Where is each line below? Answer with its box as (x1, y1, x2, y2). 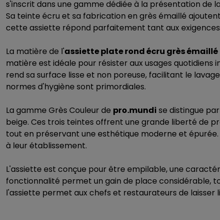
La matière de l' (6, 46, 64, 57)
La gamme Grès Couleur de (6, 105, 113, 116)
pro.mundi (113, 105, 157, 116)
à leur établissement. (6, 140, 87, 151)
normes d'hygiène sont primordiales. (6, 81, 146, 92)
